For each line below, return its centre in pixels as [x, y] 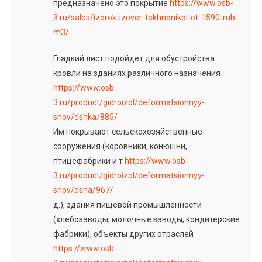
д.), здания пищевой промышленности [127, 204]
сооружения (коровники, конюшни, [120, 146]
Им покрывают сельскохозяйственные [127, 131]
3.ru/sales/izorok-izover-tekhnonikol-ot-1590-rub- [145, 17]
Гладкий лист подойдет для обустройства [134, 58]
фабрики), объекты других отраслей [123, 234]
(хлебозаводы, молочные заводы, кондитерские [146, 219]
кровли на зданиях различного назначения [137, 73]
